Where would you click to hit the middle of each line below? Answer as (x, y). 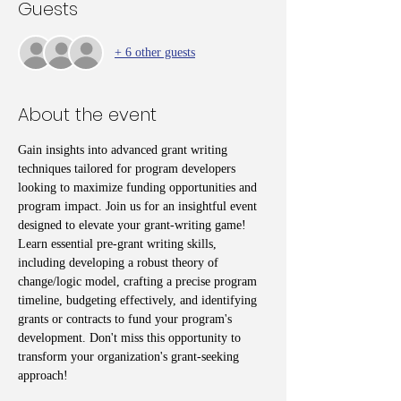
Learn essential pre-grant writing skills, (119, 243)
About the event (87, 114)
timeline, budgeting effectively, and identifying (139, 300)
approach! (43, 375)
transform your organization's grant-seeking (130, 356)
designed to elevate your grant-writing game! (134, 225)
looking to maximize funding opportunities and (139, 187)
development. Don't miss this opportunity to (131, 337)
